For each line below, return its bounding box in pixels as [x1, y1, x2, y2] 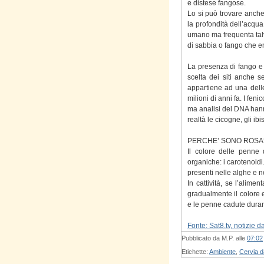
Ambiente [209, 248, 236, 255]
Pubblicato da [181, 235, 222, 242]
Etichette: [181, 248, 209, 255]
